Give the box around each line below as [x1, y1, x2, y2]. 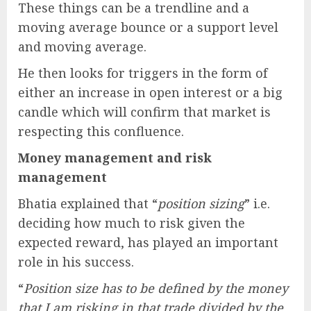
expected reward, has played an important [18, 234, 278, 251]
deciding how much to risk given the [18, 215, 245, 232]
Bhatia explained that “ [18, 195, 158, 212]
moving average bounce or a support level [18, 19, 278, 36]
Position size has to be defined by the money [24, 280, 288, 297]
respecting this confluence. [18, 123, 184, 140]
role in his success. [18, 253, 134, 271]
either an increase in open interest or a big [18, 84, 283, 101]
